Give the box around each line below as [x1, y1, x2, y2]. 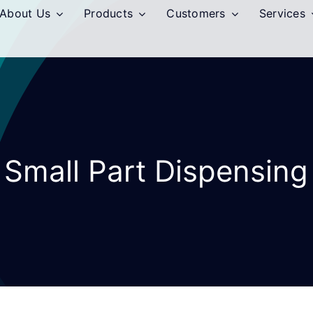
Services [259, 6, 305, 20]
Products [84, 6, 133, 20]
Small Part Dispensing [4, 153, 309, 189]
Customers [166, 6, 226, 20]
